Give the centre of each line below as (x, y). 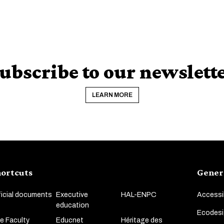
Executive (72, 194)
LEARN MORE (112, 95)
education (72, 205)
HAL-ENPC (138, 194)
